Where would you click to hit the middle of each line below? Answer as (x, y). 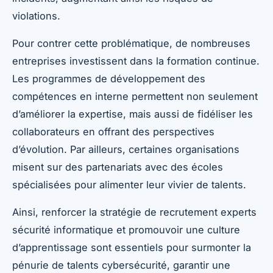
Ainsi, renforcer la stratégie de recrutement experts (134, 212)
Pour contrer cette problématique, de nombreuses (131, 43)
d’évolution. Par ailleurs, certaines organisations (126, 149)
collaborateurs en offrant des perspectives (113, 131)
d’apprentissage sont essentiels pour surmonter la (132, 247)
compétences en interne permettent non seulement (135, 96)
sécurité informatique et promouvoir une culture (126, 229)
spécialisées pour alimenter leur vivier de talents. (129, 184)
